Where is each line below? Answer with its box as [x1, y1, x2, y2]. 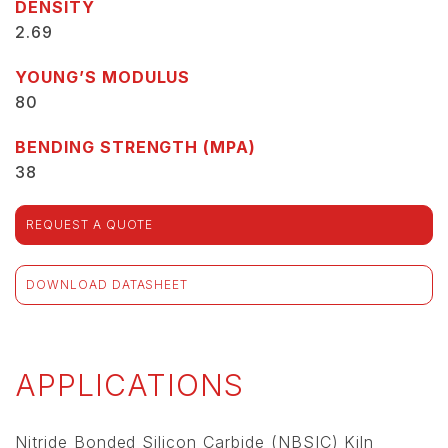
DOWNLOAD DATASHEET [26, 277, 189, 293]
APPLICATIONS [15, 367, 244, 404]
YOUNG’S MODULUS [15, 67, 191, 88]
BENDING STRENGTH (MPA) [15, 137, 257, 158]
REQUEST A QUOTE [26, 217, 154, 233]
